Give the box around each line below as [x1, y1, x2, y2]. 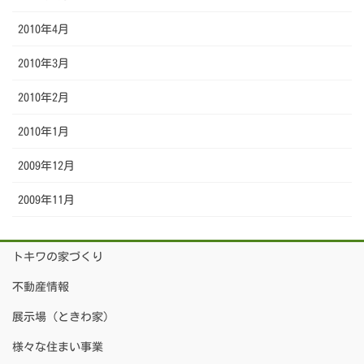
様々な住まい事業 [12, 340, 103, 353]
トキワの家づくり [12, 250, 103, 262]
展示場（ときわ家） [12, 310, 115, 323]
